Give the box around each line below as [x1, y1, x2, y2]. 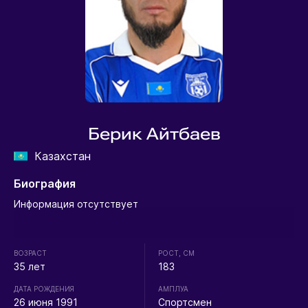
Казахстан [27, 149, 98, 164]
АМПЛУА [158, 285, 189, 294]
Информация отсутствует [13, 198, 138, 210]
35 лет [13, 261, 45, 273]
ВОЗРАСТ [13, 249, 47, 258]
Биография [13, 177, 76, 191]
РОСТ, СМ [158, 249, 195, 258]
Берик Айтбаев [87, 124, 221, 144]
